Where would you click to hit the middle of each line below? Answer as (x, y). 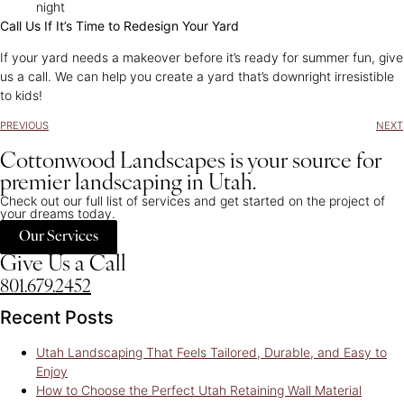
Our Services (59, 237)
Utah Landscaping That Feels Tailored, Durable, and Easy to (211, 352)
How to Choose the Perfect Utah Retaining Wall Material (199, 390)
